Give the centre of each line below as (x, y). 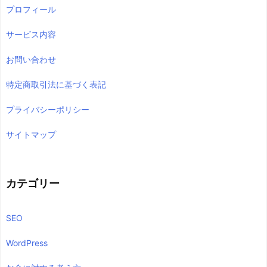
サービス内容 (31, 35)
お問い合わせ (31, 60)
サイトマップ (31, 135)
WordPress (27, 243)
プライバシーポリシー (48, 110)
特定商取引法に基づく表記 (56, 85)
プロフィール (31, 10)
